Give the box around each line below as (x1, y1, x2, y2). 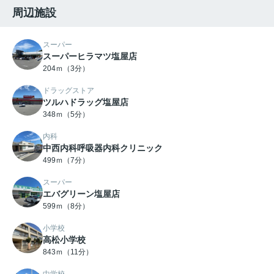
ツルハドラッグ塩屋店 (43, 97, 128, 108)
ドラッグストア (43, 86, 94, 95)
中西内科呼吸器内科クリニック (43, 143, 163, 154)
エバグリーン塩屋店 (43, 189, 120, 199)
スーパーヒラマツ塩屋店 (43, 51, 137, 62)
